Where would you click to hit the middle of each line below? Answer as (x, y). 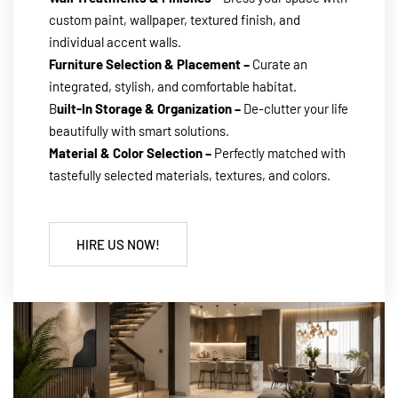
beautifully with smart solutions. (139, 130)
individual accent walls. (115, 41)
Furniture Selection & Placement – (149, 64)
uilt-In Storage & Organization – (149, 108)
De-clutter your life (295, 108)
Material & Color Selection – (130, 152)
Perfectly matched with (279, 152)
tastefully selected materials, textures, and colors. (190, 175)
